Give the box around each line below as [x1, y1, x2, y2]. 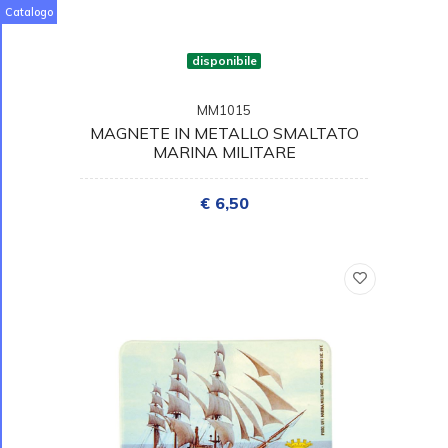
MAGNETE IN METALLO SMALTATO [89, 122, 359, 143]
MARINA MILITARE [152, 141, 296, 162]
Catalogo [4, 5, 53, 19]
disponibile [191, 52, 257, 68]
